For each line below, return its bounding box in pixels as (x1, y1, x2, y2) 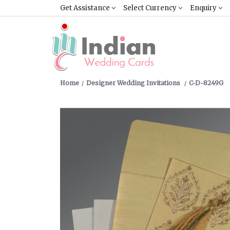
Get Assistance (60, 4, 111, 12)
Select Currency (123, 4, 178, 12)
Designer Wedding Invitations (86, 79, 182, 87)
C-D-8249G (189, 79, 223, 87)
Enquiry (190, 4, 218, 12)
